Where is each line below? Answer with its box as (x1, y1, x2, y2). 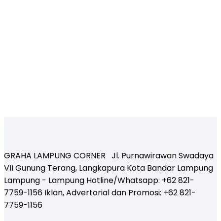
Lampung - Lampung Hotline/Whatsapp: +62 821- (4, 175, 194, 186)
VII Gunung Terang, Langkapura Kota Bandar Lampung (4, 162, 213, 174)
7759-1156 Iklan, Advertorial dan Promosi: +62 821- (4, 187, 196, 199)
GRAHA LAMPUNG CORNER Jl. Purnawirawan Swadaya (4, 150, 214, 162)
